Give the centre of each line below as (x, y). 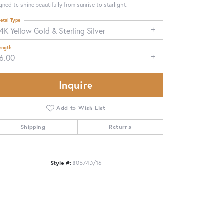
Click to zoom (130, 159)
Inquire (76, 84)
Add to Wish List (81, 108)
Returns (120, 127)
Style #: (61, 162)
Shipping (33, 127)
